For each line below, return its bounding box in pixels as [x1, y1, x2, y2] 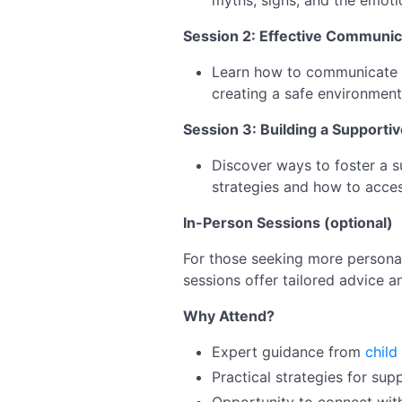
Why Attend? [183, 307, 275, 325]
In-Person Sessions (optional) [183, 214, 393, 232]
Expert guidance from [212, 343, 365, 361]
